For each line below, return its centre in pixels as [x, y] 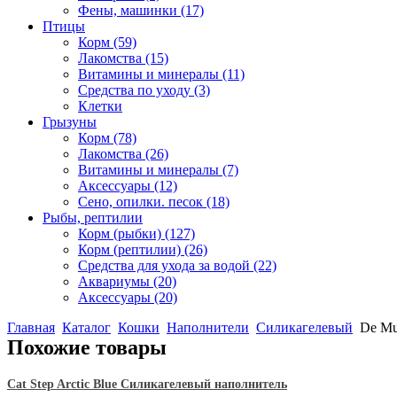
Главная [31, 327]
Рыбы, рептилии [93, 218]
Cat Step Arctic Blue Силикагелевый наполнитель [147, 384]
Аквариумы [116, 281]
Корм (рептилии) [131, 249]
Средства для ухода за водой [166, 265]
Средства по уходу [136, 90]
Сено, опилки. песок [142, 202]
